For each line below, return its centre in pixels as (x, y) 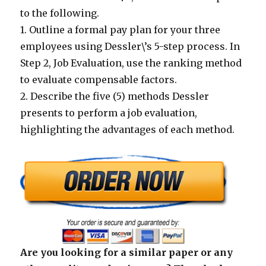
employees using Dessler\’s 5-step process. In (130, 46)
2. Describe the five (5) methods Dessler (115, 96)
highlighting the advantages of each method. (128, 129)
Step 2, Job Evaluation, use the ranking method (131, 63)
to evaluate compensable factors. (99, 79)
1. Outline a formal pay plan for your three (121, 29)
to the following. (60, 13)
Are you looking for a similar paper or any (127, 252)
